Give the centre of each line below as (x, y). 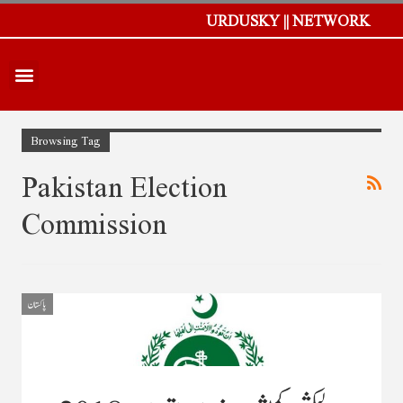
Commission (94, 222)
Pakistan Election (124, 185)
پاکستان (37, 303)
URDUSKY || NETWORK (288, 20)
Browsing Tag (66, 140)
